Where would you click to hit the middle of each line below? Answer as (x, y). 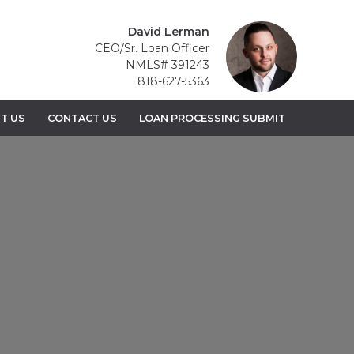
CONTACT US (82, 118)
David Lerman (169, 31)
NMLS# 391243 (168, 64)
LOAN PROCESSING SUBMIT (212, 118)
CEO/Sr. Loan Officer (152, 48)
